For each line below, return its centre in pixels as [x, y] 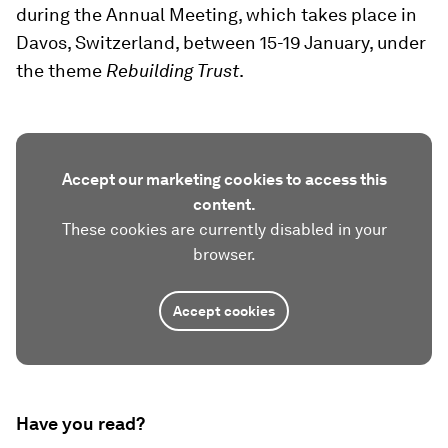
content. [224, 204]
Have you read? [80, 423]
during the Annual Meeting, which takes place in [216, 14]
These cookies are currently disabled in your [224, 229]
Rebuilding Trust [172, 70]
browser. [224, 254]
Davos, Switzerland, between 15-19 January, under [221, 42]
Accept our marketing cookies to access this [224, 179]
